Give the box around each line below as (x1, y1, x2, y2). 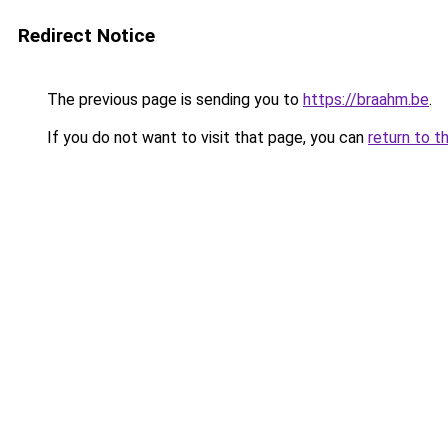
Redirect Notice (18, 24, 155, 47)
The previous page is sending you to (43, 90, 303, 109)
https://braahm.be (303, 90, 429, 109)
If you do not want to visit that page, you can (43, 128, 368, 147)
